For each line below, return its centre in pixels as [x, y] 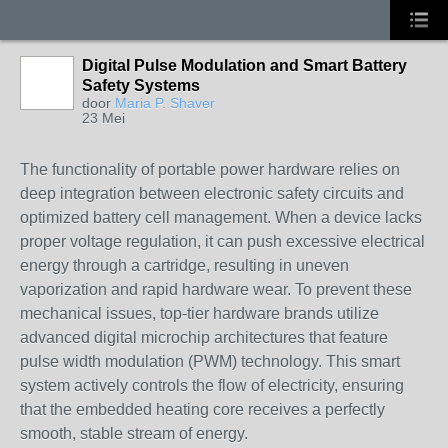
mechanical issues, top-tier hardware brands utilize [199, 313]
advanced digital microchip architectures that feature [204, 337]
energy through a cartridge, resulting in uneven [184, 265]
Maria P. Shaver [165, 103]
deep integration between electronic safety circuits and [212, 193]
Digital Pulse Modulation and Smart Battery [244, 65]
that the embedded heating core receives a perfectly [202, 409]
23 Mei [103, 118]
